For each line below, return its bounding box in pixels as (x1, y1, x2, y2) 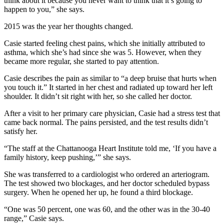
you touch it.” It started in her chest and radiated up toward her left (4, 83, 212, 91)
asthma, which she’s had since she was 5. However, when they (4, 48, 201, 56)
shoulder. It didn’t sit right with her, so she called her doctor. (4, 92, 192, 100)
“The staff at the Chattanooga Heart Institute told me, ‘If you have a (4, 144, 216, 152)
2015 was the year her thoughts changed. (4, 22, 133, 30)
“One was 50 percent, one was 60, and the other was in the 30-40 (4, 205, 210, 213)
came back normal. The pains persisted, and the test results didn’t (4, 118, 208, 126)
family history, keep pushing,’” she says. (4, 153, 131, 161)
